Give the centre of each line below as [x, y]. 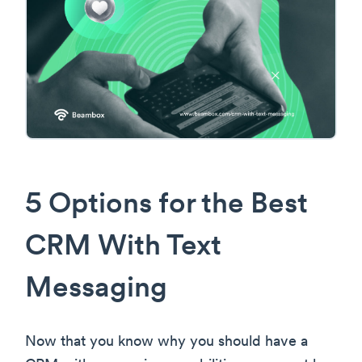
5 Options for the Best [166, 205]
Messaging [96, 289]
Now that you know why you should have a [166, 342]
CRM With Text [123, 247]
